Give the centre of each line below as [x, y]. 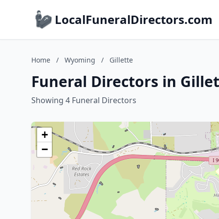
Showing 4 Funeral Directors [84, 100]
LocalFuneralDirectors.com [134, 19]
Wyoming [80, 60]
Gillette [121, 60]
